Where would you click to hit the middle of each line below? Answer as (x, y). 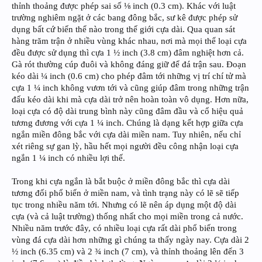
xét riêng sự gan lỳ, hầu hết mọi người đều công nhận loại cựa (125, 146)
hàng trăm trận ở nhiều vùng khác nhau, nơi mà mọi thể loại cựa (129, 41)
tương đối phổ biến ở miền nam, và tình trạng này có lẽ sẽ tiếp (125, 193)
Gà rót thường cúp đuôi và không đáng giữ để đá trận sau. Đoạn (129, 64)
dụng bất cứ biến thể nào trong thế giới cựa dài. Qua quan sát (123, 29)
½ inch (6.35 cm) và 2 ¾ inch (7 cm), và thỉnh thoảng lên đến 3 (128, 251)
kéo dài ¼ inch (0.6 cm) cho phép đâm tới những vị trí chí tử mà (129, 76)
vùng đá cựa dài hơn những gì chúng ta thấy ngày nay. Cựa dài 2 (130, 239)
